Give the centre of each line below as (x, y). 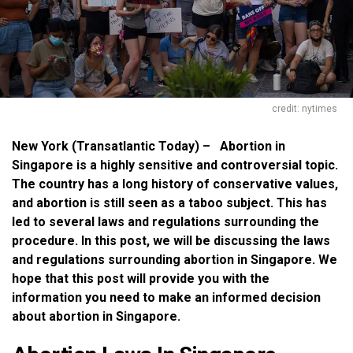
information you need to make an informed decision (166, 297)
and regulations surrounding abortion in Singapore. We (175, 259)
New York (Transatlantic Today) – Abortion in (149, 146)
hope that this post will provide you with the (141, 278)
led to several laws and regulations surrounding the (165, 221)
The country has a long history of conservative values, (175, 184)
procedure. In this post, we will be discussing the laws (171, 240)
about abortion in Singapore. (96, 316)
